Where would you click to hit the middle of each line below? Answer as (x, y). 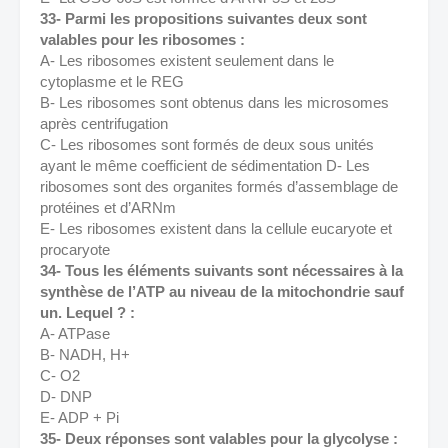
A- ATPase (77, 333)
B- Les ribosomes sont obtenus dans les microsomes (214, 102)
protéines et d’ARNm (110, 207)
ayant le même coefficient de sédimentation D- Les (205, 165)
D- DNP (68, 396)
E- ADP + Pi (81, 417)
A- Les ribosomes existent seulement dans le (187, 60)
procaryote (77, 249)
